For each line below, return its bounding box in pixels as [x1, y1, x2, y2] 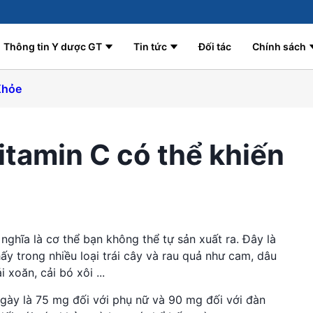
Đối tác [198, 41, 231, 52]
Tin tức [133, 41, 167, 52]
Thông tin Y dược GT [3, 41, 102, 52]
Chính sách [252, 41, 306, 52]
